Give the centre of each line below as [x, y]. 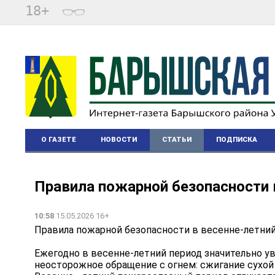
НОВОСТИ [119, 140]
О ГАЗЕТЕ [59, 140]
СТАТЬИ [176, 140]
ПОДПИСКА [236, 140]
